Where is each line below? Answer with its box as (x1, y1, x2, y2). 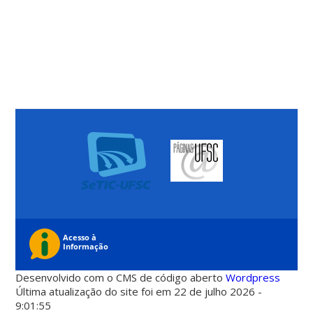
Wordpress (226, 270, 281, 285)
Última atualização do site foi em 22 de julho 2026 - (15, 284, 263, 299)
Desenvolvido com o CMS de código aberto (15, 270, 226, 285)
